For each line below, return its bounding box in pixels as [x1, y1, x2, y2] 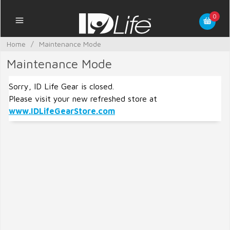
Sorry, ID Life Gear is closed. [9, 82, 114, 91]
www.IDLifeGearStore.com [9, 106, 115, 116]
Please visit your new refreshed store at [9, 94, 157, 103]
